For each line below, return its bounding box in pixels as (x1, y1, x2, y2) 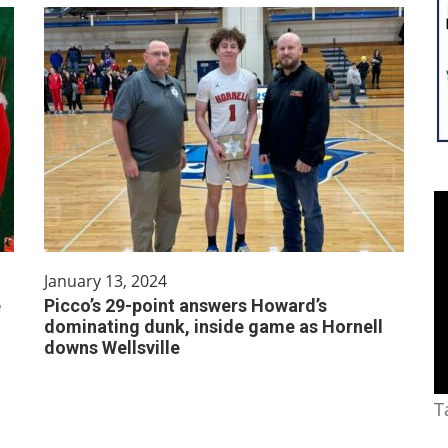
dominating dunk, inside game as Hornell (44, 316, 383, 337)
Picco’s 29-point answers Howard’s (44, 295, 327, 316)
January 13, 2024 (44, 270, 167, 292)
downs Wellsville (44, 337, 180, 358)
